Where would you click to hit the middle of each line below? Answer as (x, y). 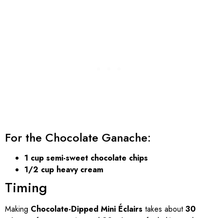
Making (18, 209)
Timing (26, 187)
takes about (164, 209)
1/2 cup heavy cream (64, 169)
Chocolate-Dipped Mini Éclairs (87, 209)
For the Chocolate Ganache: (78, 137)
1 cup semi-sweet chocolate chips (86, 158)
